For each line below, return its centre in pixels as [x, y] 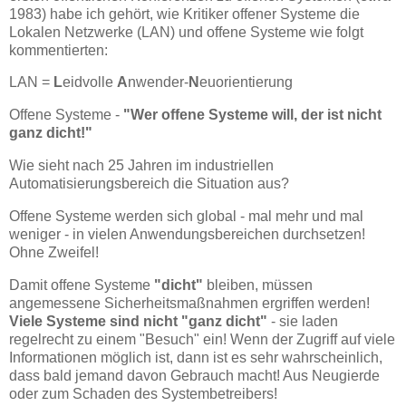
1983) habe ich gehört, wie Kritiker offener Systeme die [184, 14]
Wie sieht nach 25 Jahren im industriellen [141, 166]
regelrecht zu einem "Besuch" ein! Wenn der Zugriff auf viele [202, 339]
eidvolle [90, 82]
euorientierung [246, 82]
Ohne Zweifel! [54, 252]
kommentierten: [58, 50]
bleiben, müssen [258, 285]
